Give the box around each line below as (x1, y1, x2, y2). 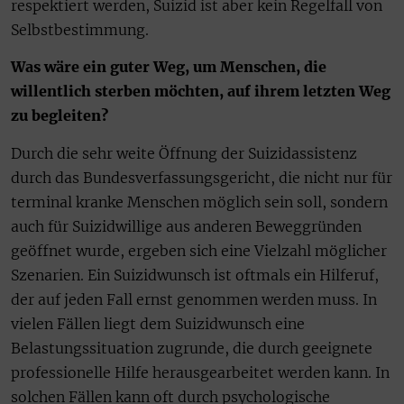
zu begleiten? (11, 106, 108, 125)
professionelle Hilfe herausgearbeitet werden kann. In (11, 363, 390, 381)
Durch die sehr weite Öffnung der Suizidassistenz (11, 143, 357, 162)
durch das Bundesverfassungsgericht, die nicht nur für (11, 168, 392, 187)
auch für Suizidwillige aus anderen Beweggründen (11, 216, 362, 235)
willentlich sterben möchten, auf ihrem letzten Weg (11, 82, 390, 101)
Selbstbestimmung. (11, 21, 149, 40)
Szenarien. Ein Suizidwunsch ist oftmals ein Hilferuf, (11, 265, 379, 284)
